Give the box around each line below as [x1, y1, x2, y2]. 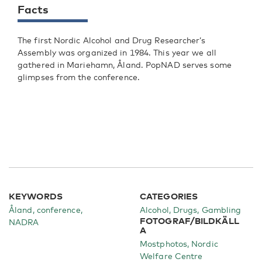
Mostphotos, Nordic [140, 238, 218, 249]
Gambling [201, 204, 242, 215]
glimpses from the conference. [18, 71, 140, 82]
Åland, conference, [9, 204, 82, 215]
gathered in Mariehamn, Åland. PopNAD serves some [18, 59, 232, 70]
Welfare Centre [140, 250, 203, 261]
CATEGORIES [140, 190, 198, 201]
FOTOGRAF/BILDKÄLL [140, 215, 239, 226]
